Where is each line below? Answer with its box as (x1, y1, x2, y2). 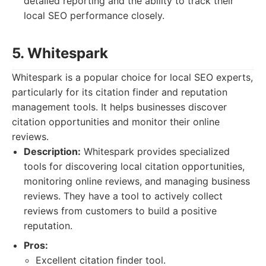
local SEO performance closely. (24, 9, 164, 21)
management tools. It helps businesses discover (12, 101, 227, 113)
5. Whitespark (12, 45, 108, 62)
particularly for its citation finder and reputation (12, 86, 227, 98)
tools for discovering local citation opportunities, (24, 160, 245, 172)
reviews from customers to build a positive (24, 205, 217, 217)
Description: (24, 145, 81, 157)
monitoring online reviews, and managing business (24, 175, 250, 187)
